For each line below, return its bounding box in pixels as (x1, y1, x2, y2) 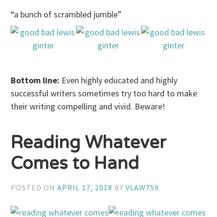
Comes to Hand (11, 153, 139, 174)
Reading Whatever (11, 132, 167, 154)
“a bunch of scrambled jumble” (11, 8, 122, 20)
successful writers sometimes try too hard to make (11, 87, 198, 99)
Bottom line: (11, 74, 60, 86)
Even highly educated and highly (60, 74, 178, 86)
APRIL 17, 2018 (57, 183, 113, 193)
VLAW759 (125, 183, 159, 193)
